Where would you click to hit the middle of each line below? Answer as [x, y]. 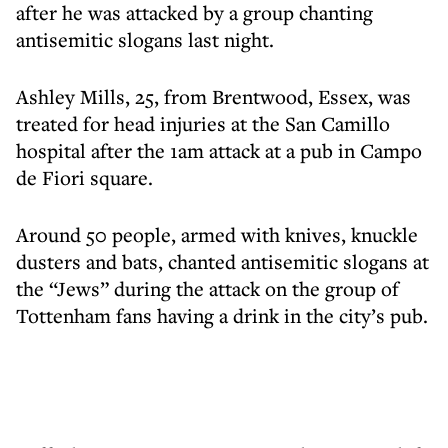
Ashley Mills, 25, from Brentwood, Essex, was [213, 96]
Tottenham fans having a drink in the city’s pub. [222, 315]
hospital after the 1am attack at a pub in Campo [219, 150]
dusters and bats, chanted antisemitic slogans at [222, 261]
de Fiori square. [84, 177]
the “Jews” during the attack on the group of [207, 288]
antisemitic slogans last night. [145, 39]
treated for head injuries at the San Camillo [203, 123]
